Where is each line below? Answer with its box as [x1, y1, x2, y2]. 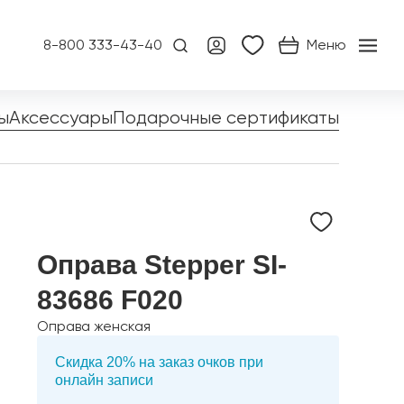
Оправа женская [37, 317, 151, 335]
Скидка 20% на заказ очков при [55, 354, 263, 370]
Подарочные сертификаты [113, 106, 339, 128]
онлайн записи [55, 372, 153, 388]
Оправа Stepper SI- [37, 250, 287, 280]
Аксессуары [9, 106, 113, 128]
